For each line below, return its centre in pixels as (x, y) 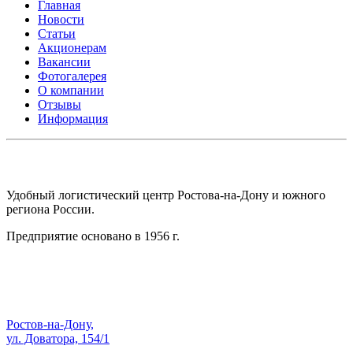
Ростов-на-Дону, (50, 325)
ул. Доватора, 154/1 (58, 339)
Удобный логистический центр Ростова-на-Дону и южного (166, 195)
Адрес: (25, 293)
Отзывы (59, 105)
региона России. (50, 209)
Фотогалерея (72, 76)
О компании (71, 91)
